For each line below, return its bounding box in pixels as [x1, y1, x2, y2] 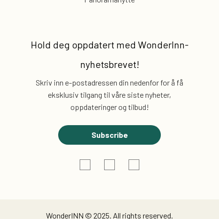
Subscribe [91, 130, 128, 139]
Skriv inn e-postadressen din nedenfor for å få [36, 78, 183, 87]
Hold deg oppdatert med [30, 39, 136, 50]
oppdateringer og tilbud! [70, 102, 149, 111]
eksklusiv [48, 90, 79, 99]
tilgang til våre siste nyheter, [79, 90, 171, 99]
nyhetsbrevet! [80, 58, 139, 70]
